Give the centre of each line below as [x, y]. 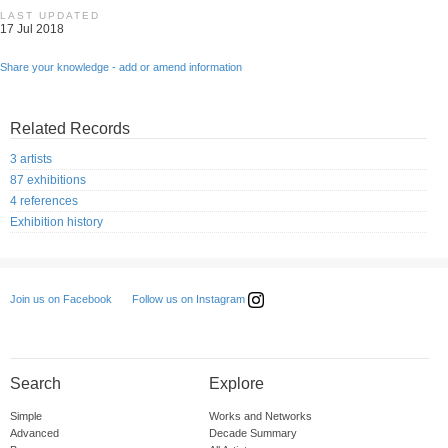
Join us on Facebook [61, 299]
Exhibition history [56, 222]
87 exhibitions [48, 180]
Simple [26, 416]
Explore [236, 384]
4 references [44, 201]
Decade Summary [252, 433]
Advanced [34, 433]
